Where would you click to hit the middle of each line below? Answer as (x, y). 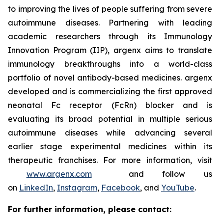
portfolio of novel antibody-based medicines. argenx (110, 78)
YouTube (178, 188)
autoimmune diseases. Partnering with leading (110, 23)
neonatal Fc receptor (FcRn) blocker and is (110, 105)
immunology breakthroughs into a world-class (110, 64)
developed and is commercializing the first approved (110, 92)
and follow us (152, 174)
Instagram (77, 188)
